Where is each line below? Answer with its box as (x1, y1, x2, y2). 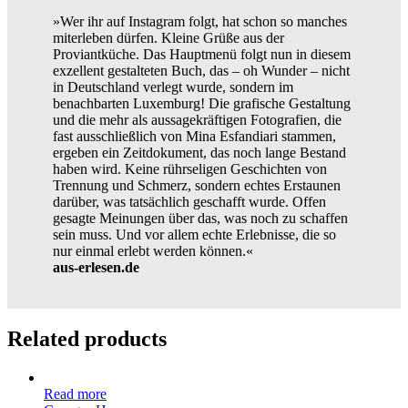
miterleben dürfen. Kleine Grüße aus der (53, 30, 284, 46)
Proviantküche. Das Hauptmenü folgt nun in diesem (53, 46, 351, 63)
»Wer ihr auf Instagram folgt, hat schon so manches (53, 14, 347, 30)
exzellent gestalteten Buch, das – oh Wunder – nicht (53, 63, 350, 79)
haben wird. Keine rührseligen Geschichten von (53, 161, 327, 178)
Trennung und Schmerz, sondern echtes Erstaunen (53, 178, 341, 194)
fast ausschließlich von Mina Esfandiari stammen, (53, 128, 336, 145)
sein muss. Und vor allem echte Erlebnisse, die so (53, 227, 336, 243)
